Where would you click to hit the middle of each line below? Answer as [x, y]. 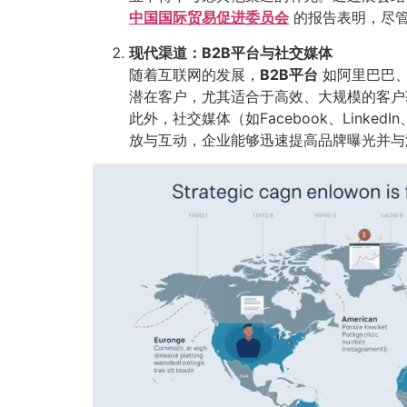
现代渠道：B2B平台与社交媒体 [231, 52]
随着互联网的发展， [194, 74]
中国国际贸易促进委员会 [209, 18]
